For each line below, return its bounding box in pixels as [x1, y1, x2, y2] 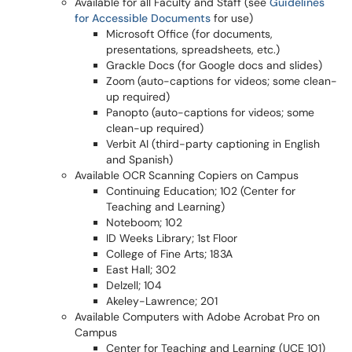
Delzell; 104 [106, 278, 162, 292]
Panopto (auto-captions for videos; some [106, 105, 314, 119]
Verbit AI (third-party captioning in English [106, 137, 320, 151]
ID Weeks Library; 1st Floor [106, 231, 237, 245]
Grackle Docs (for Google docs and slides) [106, 58, 322, 72]
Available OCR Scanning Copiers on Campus [75, 168, 299, 182]
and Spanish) [106, 152, 173, 167]
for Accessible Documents [75, 11, 211, 25]
